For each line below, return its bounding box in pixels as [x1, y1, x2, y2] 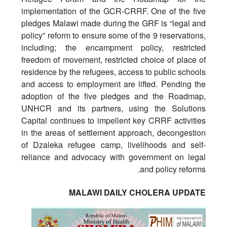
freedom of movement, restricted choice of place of [21, 54, 206, 65]
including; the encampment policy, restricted [21, 42, 206, 53]
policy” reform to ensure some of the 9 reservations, [21, 29, 206, 41]
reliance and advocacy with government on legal [21, 151, 206, 163]
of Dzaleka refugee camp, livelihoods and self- [21, 139, 206, 150]
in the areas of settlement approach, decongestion [21, 127, 206, 138]
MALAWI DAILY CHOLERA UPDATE [69, 186, 206, 198]
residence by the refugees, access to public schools [21, 66, 206, 78]
